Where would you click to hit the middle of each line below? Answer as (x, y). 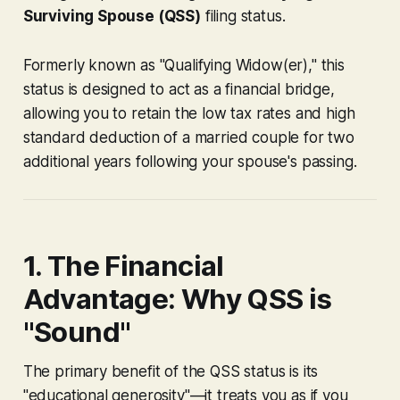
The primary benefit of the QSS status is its (171, 371)
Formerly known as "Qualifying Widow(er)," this (183, 65)
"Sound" (77, 332)
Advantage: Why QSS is (177, 299)
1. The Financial (123, 266)
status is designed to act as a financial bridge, (179, 89)
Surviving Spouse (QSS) (112, 16)
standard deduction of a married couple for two (188, 137)
